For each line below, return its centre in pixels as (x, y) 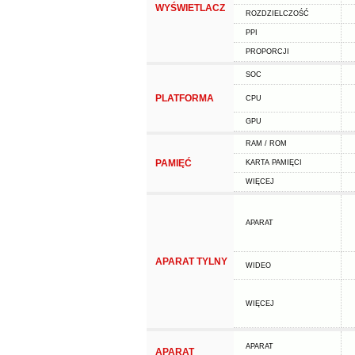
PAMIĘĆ (173, 163)
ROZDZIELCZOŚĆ (277, 13)
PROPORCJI (267, 52)
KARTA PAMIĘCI (273, 162)
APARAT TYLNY (191, 261)
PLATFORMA (184, 98)
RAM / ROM (266, 143)
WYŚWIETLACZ (190, 8)
